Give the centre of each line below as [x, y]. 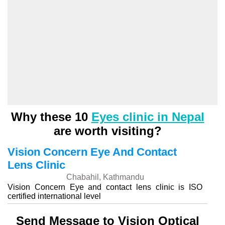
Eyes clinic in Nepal [148, 117]
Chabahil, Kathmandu [105, 177]
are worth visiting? [107, 131]
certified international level [54, 196]
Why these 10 [51, 117]
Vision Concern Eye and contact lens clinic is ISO [105, 187]
